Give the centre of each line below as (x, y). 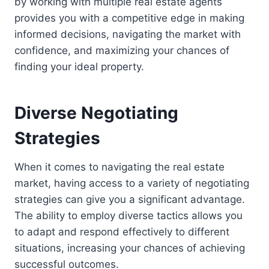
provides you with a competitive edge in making (129, 18)
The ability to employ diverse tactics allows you (128, 215)
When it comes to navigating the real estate (119, 167)
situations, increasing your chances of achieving (130, 248)
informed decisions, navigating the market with (128, 34)
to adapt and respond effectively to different (122, 231)
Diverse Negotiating (96, 113)
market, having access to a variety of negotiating (132, 183)
